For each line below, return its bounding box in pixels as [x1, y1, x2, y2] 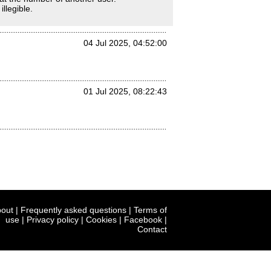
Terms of [134, 205, 167, 215]
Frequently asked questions [21, 205, 126, 215]
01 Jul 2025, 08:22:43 [83, 87, 167, 96]
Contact [137, 224, 167, 234]
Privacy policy [27, 215, 79, 224]
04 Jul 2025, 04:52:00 [83, 38, 167, 48]
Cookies [86, 215, 117, 224]
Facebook [124, 215, 162, 224]
